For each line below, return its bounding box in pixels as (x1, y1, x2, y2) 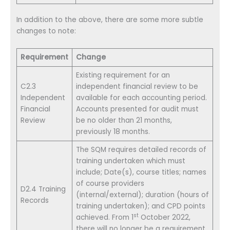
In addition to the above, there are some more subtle (16, 15, 204, 25)
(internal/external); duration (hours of (76, 190, 209, 200)
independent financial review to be (76, 82, 199, 92)
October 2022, (139, 213, 191, 223)
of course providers (76, 179, 145, 189)
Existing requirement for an (76, 70, 170, 81)
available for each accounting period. (76, 93, 207, 103)
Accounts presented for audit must (76, 104, 199, 114)
